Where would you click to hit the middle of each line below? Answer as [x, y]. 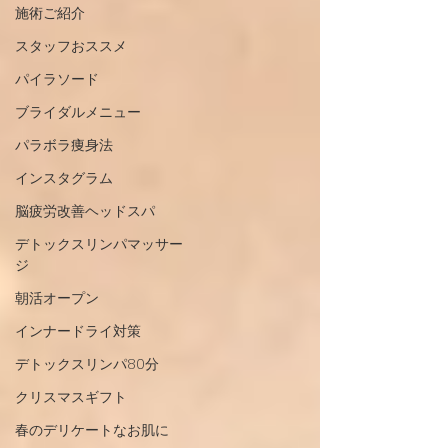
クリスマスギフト [71, 397]
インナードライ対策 [78, 331]
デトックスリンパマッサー [99, 244]
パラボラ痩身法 [64, 145]
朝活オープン [57, 298]
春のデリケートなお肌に [92, 430]
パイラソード [57, 79]
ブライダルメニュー [78, 112]
